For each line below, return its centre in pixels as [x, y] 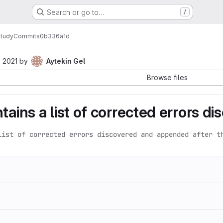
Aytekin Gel [66, 61]
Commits [27, 36]
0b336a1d [55, 36]
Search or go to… [75, 12]
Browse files [167, 77]
